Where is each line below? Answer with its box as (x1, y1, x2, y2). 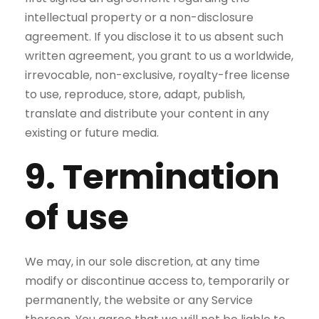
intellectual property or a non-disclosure (25, 9, 253, 26)
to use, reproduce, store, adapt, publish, (25, 86, 245, 103)
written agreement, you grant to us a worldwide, (25, 48, 293, 64)
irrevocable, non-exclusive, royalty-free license (25, 67, 290, 83)
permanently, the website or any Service (25, 292, 253, 308)
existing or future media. (25, 125, 159, 141)
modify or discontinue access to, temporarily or (25, 273, 290, 289)
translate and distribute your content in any (25, 105, 269, 122)
